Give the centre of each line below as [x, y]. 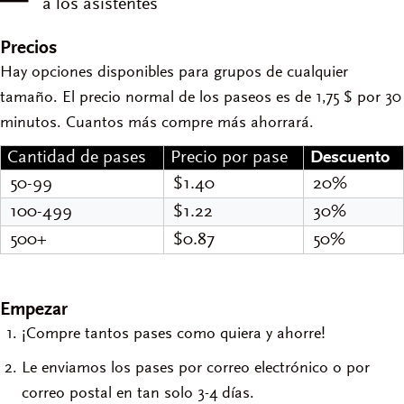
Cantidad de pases [77, 158]
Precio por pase [229, 158]
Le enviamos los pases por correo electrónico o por [196, 369]
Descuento [350, 158]
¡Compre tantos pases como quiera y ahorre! [174, 335]
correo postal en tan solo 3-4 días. [138, 394]
